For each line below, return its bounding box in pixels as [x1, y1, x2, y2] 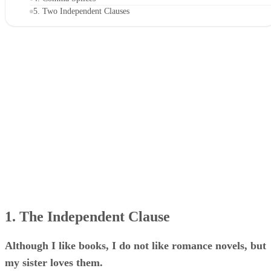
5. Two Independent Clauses [33, 6, 129, 16]
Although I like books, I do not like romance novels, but [5, 239, 266, 252]
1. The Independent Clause [5, 208, 170, 224]
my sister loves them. [5, 256, 103, 269]
